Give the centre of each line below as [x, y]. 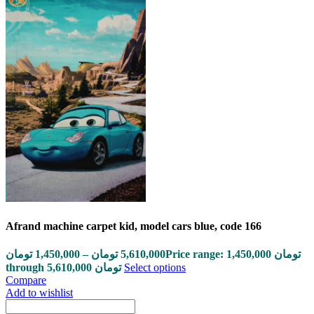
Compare [26, 280]
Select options [155, 267]
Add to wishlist [39, 292]
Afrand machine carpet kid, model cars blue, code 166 [134, 226]
